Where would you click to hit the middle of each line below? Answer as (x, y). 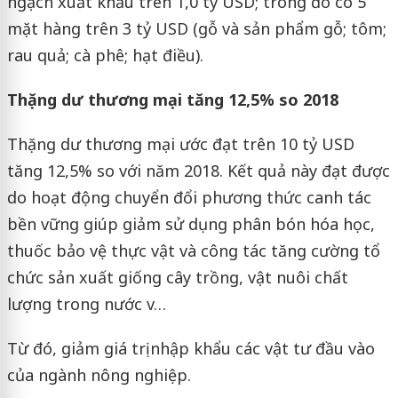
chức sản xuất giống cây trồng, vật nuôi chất (177, 278)
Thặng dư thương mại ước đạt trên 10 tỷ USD (180, 144)
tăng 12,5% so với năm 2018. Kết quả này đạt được (198, 171)
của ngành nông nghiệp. (99, 375)
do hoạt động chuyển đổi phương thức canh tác (189, 198)
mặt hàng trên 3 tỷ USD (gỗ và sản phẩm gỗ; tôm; (196, 29)
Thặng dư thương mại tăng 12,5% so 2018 (172, 100)
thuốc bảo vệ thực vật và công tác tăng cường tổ (193, 251)
